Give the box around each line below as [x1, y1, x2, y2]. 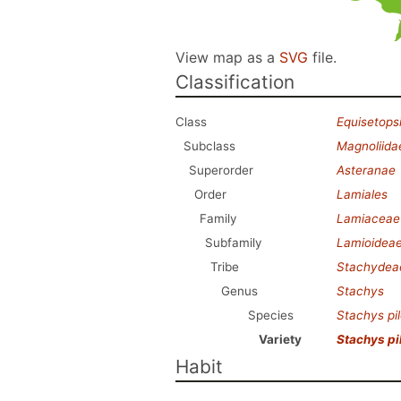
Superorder [189, 163, 253, 177]
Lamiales [337, 187, 388, 201]
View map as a [175, 48, 279, 66]
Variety [259, 332, 302, 346]
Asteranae [337, 163, 396, 177]
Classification [175, 71, 294, 93]
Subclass [183, 139, 235, 153]
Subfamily [205, 235, 262, 250]
